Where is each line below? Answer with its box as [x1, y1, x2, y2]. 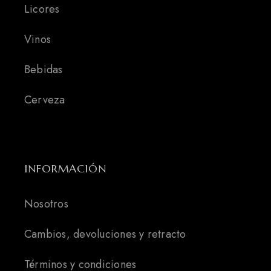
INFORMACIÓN [24, 162, 106, 176]
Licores [24, 1, 60, 18]
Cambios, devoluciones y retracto [24, 226, 186, 243]
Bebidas [24, 62, 63, 78]
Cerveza [24, 92, 65, 108]
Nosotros [24, 196, 68, 212]
